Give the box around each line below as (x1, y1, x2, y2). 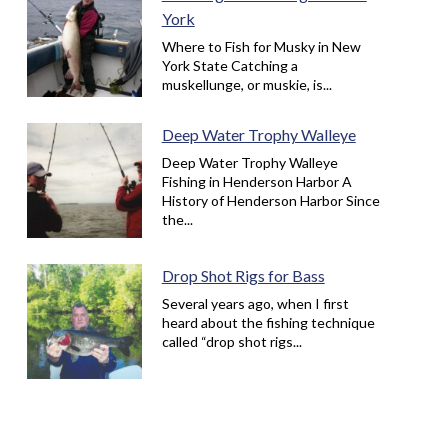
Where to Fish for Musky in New (161, 38, 361, 56)
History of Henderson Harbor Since (161, 192, 380, 210)
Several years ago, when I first (161, 295, 349, 313)
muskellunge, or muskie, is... (161, 76, 332, 94)
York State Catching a (161, 57, 298, 75)
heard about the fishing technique (161, 314, 375, 332)
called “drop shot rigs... (161, 333, 302, 351)
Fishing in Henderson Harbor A (161, 173, 352, 191)
